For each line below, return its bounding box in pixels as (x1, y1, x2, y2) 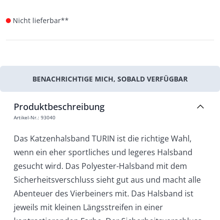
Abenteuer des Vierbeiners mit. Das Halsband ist (14, 188, 193, 199)
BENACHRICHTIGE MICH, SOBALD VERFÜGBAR (32, 74, 188, 83)
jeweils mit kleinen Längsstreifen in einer (14, 201, 163, 213)
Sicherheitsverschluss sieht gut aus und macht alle (14, 174, 201, 185)
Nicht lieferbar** (13, 15, 69, 25)
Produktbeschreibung (14, 100, 105, 112)
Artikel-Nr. (14, 113, 38, 121)
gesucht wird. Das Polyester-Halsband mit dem (14, 160, 187, 171)
